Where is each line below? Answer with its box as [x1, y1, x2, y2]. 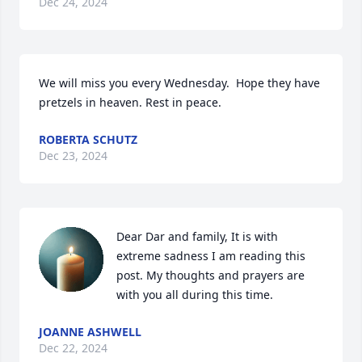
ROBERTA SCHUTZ [39, 132, 137, 147]
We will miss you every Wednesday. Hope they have [39, 75, 320, 90]
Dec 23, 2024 [39, 148, 107, 163]
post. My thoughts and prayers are [116, 267, 305, 283]
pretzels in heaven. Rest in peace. [39, 95, 221, 110]
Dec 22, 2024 [39, 340, 107, 356]
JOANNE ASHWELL [39, 324, 141, 339]
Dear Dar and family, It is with [116, 229, 278, 244]
